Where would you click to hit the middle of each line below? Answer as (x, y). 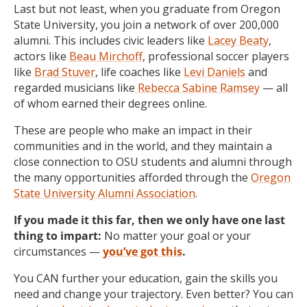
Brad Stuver (65, 72)
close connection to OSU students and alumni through (153, 162)
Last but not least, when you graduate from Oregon (147, 9)
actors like (41, 57)
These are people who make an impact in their (133, 131)
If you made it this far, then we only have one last (149, 220)
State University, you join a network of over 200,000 (146, 25)
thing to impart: (58, 236)
